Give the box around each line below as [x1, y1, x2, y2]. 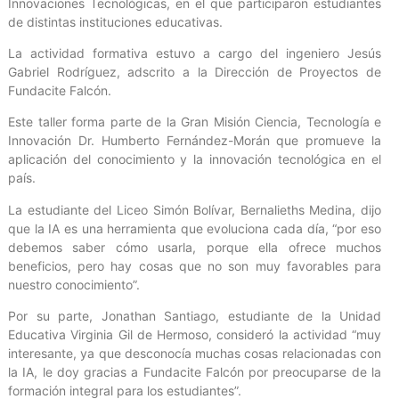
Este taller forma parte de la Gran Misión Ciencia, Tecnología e [8, 114, 381, 130]
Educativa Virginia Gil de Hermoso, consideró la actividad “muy [8, 327, 381, 343]
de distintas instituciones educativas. [8, 13, 223, 29]
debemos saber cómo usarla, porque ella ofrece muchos [8, 239, 381, 255]
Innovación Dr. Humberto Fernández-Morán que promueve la [8, 133, 381, 149]
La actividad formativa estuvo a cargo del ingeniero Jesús [8, 45, 381, 61]
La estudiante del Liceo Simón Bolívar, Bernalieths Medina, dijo [8, 201, 381, 217]
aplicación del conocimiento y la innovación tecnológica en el [8, 151, 381, 167]
